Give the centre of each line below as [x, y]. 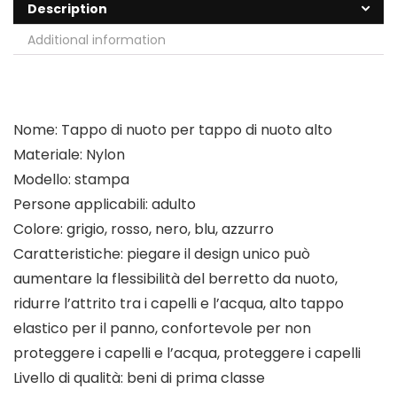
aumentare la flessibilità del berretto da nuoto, [175, 279]
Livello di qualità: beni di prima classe [139, 378]
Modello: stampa [71, 179]
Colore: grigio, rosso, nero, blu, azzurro [144, 229]
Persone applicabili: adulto [105, 204]
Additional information [97, 40]
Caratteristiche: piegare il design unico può [162, 254]
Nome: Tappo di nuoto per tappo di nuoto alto [173, 130]
